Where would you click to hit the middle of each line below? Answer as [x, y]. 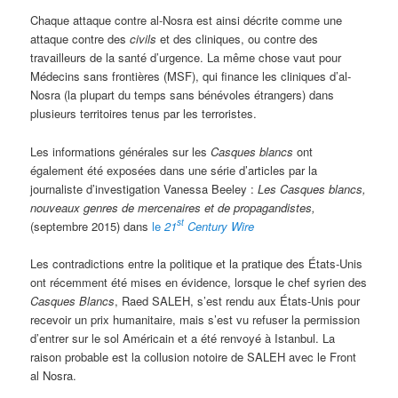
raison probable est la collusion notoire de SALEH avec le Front [194, 356]
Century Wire [219, 226]
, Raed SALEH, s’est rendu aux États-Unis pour [238, 300]
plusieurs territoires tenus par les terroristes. [144, 114]
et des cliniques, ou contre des [238, 39]
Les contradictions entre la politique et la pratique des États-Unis [197, 263]
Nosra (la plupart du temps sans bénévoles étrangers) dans [183, 95]
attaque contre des [80, 39]
